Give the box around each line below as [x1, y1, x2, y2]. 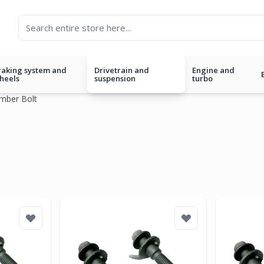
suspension [94, 72, 136, 84]
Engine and [192, 64, 235, 75]
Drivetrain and [94, 64, 149, 75]
